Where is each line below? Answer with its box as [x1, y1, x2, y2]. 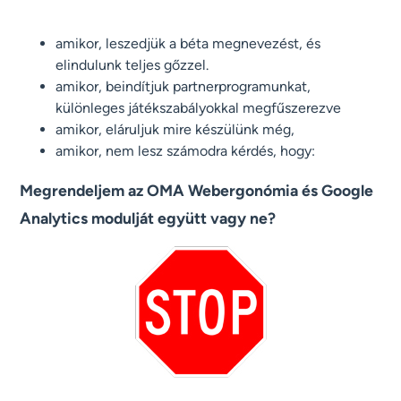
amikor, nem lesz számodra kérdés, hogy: [55, 142, 316, 160]
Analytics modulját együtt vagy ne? [20, 209, 277, 228]
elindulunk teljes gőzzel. [55, 56, 209, 74]
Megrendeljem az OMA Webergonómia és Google [20, 181, 374, 200]
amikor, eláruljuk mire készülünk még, [55, 121, 295, 139]
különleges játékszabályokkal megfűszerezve [55, 99, 342, 117]
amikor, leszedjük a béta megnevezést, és [55, 35, 321, 53]
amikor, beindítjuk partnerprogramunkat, [55, 78, 311, 96]
